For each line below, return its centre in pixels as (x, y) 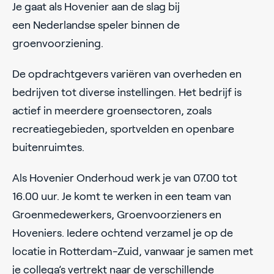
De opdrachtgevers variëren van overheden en (127, 74)
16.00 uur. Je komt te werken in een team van (122, 196)
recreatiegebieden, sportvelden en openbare (123, 129)
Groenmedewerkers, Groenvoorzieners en (117, 214)
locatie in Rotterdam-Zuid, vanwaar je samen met (133, 251)
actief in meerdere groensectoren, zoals (112, 110)
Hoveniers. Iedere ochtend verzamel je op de (123, 233)
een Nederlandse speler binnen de (96, 25)
